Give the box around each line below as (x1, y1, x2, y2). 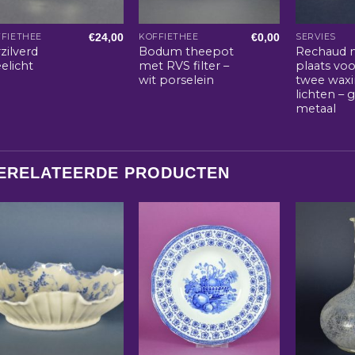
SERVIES (296, 32, 336, 43)
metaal (296, 101, 337, 116)
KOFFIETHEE (139, 32, 199, 43)
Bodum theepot (139, 44, 235, 59)
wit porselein (139, 73, 215, 88)
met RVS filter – (139, 59, 230, 74)
